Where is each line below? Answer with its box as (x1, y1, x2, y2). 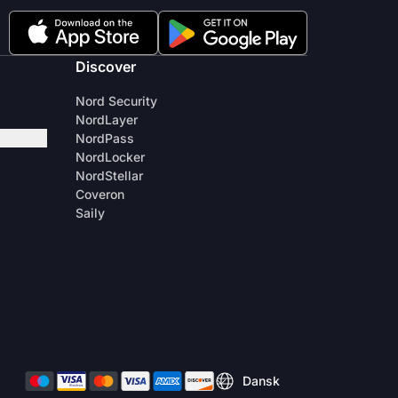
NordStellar (76, 168, 143, 183)
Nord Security (76, 93, 157, 108)
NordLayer (76, 112, 138, 127)
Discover (76, 58, 136, 76)
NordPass (76, 131, 134, 146)
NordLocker (76, 149, 145, 164)
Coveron (76, 187, 124, 202)
